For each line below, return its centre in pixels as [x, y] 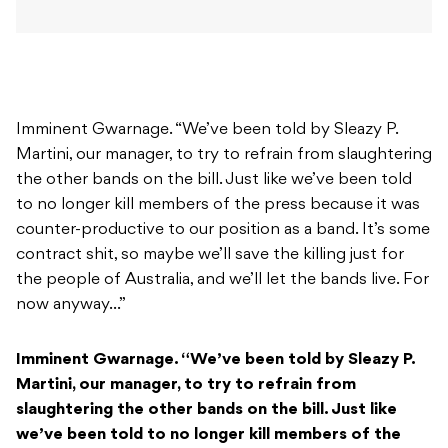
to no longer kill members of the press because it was [218, 205]
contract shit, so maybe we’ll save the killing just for [210, 255]
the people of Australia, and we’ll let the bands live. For [222, 280]
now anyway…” [71, 305]
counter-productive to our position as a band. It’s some [223, 230]
